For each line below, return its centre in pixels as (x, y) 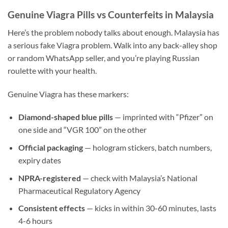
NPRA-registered (49, 178)
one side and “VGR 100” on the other (82, 130)
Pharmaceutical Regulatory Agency (79, 190)
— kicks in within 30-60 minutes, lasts (150, 208)
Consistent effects (51, 208)
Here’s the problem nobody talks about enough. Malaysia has (113, 32)
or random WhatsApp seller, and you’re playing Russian (104, 58)
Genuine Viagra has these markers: (68, 94)
